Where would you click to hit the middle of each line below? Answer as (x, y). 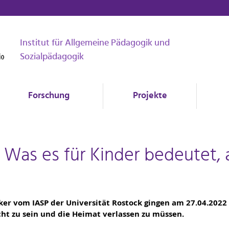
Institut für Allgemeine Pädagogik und (95, 43)
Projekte (150, 96)
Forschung (49, 96)
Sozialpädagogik (52, 57)
